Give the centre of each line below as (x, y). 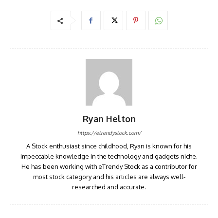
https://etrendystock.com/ (109, 133)
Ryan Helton (109, 119)
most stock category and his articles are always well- (109, 177)
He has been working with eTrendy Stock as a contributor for (109, 167)
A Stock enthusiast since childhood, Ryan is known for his (109, 146)
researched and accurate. (109, 187)
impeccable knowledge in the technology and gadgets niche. (109, 156)
